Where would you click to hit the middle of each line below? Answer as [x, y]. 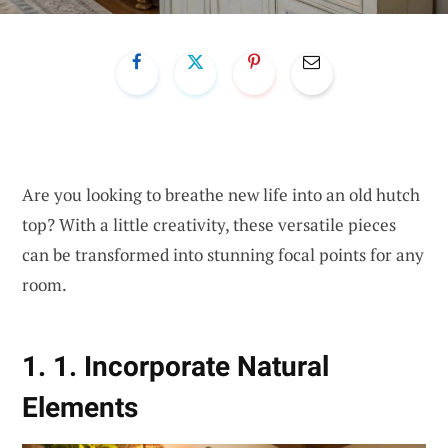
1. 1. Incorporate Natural [175, 367]
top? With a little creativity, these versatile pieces [209, 224]
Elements [80, 408]
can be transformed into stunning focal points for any [223, 254]
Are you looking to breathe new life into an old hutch [221, 194]
